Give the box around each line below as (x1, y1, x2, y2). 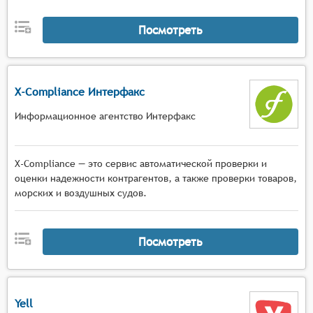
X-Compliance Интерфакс (15, 85, 145, 99)
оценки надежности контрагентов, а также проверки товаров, (15, 173, 297, 184)
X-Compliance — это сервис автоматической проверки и (15, 158, 267, 169)
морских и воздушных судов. (15, 187, 147, 198)
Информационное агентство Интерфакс (15, 110, 196, 122)
